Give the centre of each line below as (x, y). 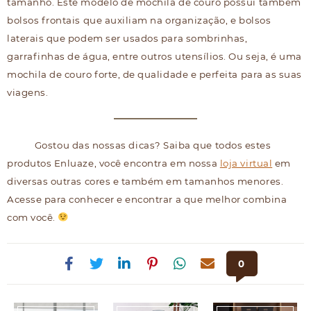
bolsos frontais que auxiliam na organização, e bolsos (139, 20)
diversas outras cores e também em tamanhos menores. (145, 181)
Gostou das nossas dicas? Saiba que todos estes (153, 145)
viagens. (28, 92)
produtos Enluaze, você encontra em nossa (114, 163)
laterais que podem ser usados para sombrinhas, (127, 38)
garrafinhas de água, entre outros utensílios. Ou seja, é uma (154, 56)
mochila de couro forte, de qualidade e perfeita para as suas (154, 74)
